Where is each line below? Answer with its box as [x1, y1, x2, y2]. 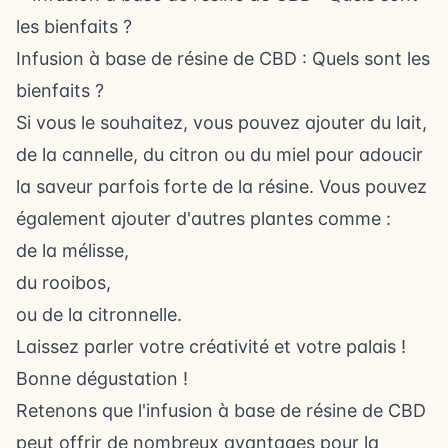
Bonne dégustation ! [16, 367, 188, 389]
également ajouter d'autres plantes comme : [16, 207, 391, 229]
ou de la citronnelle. [16, 303, 182, 325]
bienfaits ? [16, 79, 104, 101]
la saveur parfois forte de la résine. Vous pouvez [16, 175, 427, 197]
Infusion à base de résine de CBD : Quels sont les [16, 47, 430, 69]
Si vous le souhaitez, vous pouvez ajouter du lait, [16, 111, 427, 133]
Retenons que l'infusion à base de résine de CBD [16, 399, 426, 421]
